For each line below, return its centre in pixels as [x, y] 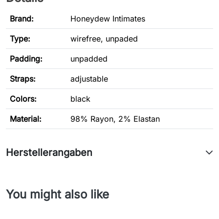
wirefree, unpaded [104, 39]
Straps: [23, 79]
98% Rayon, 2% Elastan [115, 119]
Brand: [22, 19]
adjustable [89, 79]
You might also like [57, 195]
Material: [26, 119]
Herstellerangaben [49, 153]
